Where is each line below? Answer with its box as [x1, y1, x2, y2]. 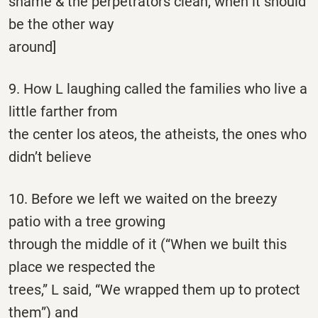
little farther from [9, 103, 118, 121]
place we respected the [9, 258, 155, 276]
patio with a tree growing [9, 213, 165, 231]
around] [9, 38, 56, 56]
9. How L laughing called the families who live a [9, 80, 307, 98]
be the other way [9, 16, 114, 33]
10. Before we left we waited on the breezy [9, 190, 277, 208]
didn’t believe [9, 148, 92, 166]
